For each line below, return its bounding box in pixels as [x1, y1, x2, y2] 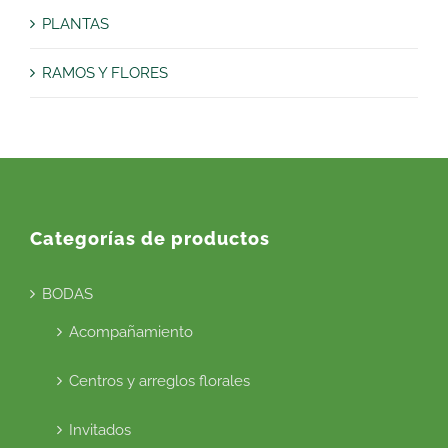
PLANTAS [42, 15, 109, 34]
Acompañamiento [69, 323, 193, 342]
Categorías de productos [30, 228, 270, 250]
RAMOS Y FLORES [42, 64, 168, 83]
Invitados [69, 421, 131, 440]
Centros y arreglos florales [69, 372, 250, 391]
